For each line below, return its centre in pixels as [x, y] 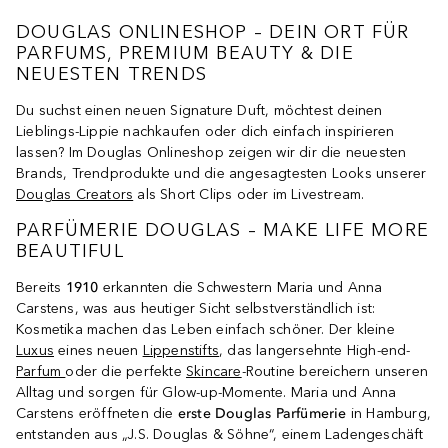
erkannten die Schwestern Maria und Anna [240, 287]
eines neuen [98, 350]
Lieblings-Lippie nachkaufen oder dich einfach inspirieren [205, 132]
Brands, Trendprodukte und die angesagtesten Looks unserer [221, 174]
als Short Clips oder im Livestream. [251, 195]
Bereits [41, 287]
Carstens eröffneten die [97, 413]
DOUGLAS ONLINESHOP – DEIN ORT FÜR [213, 32]
